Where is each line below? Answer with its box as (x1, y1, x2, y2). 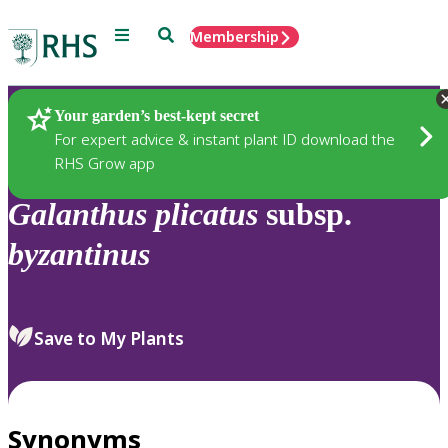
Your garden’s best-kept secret (54, 106, 259, 124)
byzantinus (8, 236, 150, 273)
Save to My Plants (34, 326, 184, 350)
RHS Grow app (54, 152, 155, 173)
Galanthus (8, 196, 147, 233)
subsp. (258, 196, 352, 233)
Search (157, 25, 204, 42)
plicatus (155, 196, 258, 233)
